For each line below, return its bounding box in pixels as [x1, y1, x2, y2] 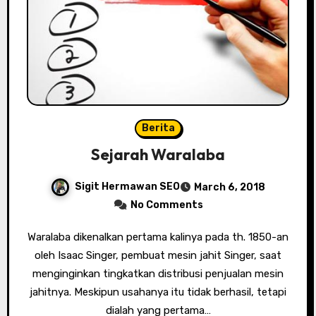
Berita [141, 122, 175, 135]
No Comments [130, 199, 203, 212]
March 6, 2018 [194, 181, 265, 194]
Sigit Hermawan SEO [75, 181, 180, 193]
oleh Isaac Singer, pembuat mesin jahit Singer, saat [35, 249, 281, 262]
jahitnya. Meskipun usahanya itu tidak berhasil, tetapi [30, 286, 286, 299]
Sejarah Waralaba [91, 145, 225, 165]
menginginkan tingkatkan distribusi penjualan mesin [32, 267, 284, 281]
